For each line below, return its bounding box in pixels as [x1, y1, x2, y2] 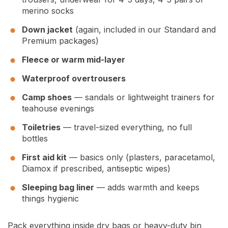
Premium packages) [22, 36, 99, 46]
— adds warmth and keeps [94, 182, 199, 193]
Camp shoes [22, 92, 72, 103]
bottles [22, 133, 48, 144]
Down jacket [22, 24, 73, 35]
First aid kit [22, 152, 67, 163]
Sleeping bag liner [22, 182, 94, 193]
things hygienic [22, 193, 79, 204]
